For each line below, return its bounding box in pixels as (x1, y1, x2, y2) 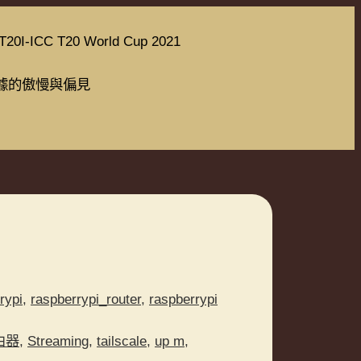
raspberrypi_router (31, 290, 141, 307)
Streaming (27, 332, 89, 349)
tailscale (97, 332, 147, 349)
